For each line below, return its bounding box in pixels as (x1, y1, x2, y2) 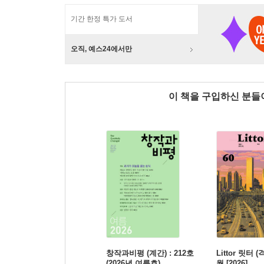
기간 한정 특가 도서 (71, 15, 133, 23)
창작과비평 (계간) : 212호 (106, 249, 194, 258)
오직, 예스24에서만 (71, 45, 132, 53)
